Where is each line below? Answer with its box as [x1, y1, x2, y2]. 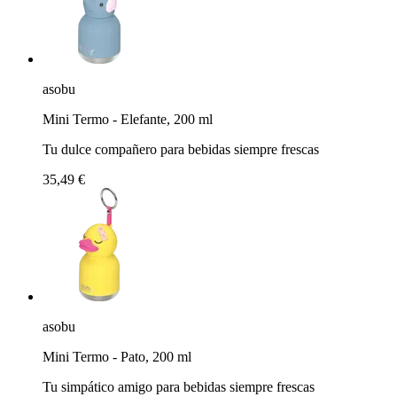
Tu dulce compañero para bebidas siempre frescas [43, 141, 319, 157]
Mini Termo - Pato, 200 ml [43, 348, 191, 364]
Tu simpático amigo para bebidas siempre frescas [43, 378, 315, 394]
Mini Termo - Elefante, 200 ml [43, 111, 213, 127]
